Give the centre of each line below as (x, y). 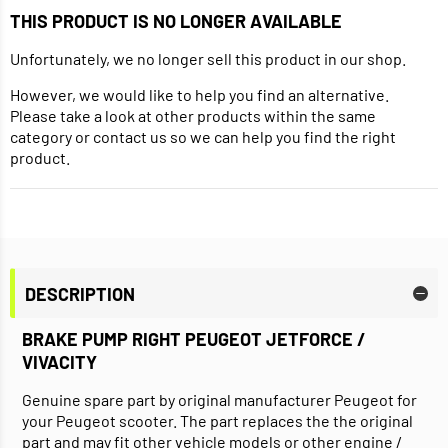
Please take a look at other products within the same (193, 116)
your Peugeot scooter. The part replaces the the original (217, 421)
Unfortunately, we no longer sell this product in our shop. (208, 59)
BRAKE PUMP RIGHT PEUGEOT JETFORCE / (194, 339)
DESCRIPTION (80, 293)
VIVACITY (59, 362)
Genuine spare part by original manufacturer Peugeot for (219, 400)
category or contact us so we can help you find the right (203, 137)
